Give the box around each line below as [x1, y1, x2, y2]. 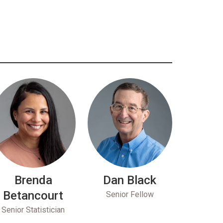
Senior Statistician [1, 205, 65, 215]
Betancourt [3, 188, 64, 203]
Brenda [14, 173, 52, 187]
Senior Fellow [106, 189, 154, 199]
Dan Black [103, 173, 157, 187]
